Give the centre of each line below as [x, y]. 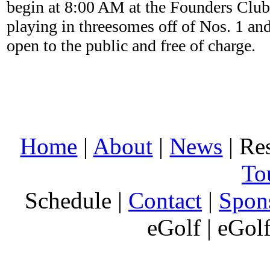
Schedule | [77, 200]
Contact [165, 200]
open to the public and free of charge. [131, 45]
